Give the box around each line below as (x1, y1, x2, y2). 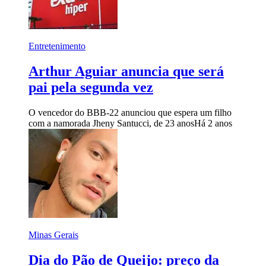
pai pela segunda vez (28, 79, 153, 95)
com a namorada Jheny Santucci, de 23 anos (28, 118, 194, 128)
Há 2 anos (194, 118, 232, 128)
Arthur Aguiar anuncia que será (28, 63, 224, 79)
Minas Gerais (28, 229, 78, 240)
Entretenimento (28, 40, 85, 51)
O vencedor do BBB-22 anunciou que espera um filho (28, 107, 232, 118)
